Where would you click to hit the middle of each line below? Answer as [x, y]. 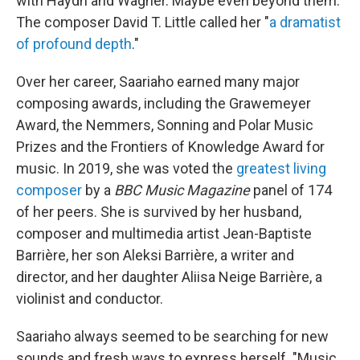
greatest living [280, 169]
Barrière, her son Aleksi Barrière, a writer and [155, 256]
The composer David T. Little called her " [143, 22]
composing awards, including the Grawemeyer [164, 104]
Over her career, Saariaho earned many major [158, 82]
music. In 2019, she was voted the [125, 169]
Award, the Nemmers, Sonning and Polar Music [165, 125]
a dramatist [305, 22]
